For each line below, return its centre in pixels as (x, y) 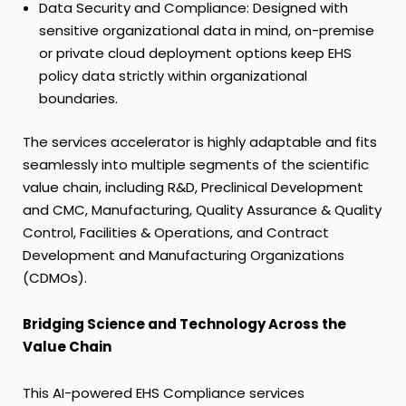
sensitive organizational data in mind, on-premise (207, 31)
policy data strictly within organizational (173, 76)
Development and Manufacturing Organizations (184, 255)
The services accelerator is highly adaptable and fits (200, 141)
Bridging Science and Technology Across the (184, 324)
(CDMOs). (55, 277)
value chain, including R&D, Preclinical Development (193, 187)
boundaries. (78, 99)
